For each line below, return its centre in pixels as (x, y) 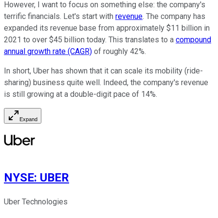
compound (193, 40)
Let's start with (89, 17)
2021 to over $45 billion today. (56, 40)
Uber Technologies (36, 202)
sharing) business (35, 83)
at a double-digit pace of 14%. (106, 94)
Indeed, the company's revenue (155, 83)
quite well (83, 83)
